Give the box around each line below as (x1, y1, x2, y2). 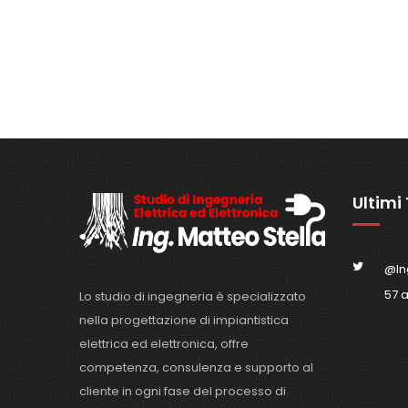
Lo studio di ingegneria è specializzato (79, 287, 306, 305)
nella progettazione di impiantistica (79, 311, 289, 329)
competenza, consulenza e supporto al (79, 358, 313, 376)
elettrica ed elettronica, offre (79, 334, 249, 352)
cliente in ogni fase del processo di (79, 382, 286, 400)
